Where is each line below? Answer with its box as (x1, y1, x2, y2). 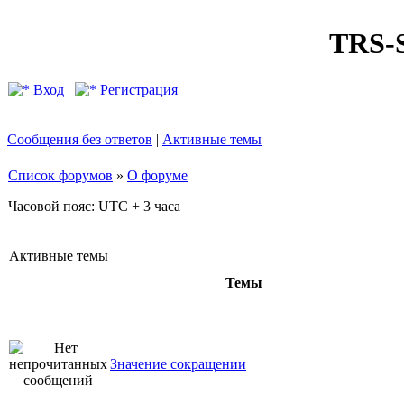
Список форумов (8, 168, 113, 183)
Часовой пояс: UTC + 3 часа (8, 198, 180, 214)
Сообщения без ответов (7, 132, 152, 147)
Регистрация (96, 82, 178, 97)
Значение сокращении (110, 356, 246, 372)
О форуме (127, 168, 188, 183)
